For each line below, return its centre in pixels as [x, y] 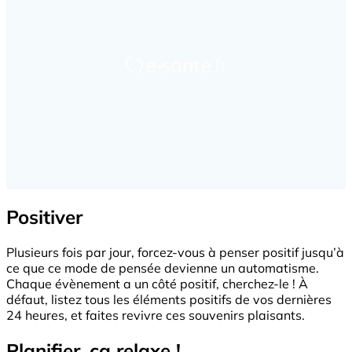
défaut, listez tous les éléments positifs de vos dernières [169, 299]
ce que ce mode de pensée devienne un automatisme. [163, 268]
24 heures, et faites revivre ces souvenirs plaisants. [156, 315]
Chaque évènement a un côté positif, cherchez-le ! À [157, 284]
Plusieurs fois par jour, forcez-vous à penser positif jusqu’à [175, 252]
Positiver [44, 217]
